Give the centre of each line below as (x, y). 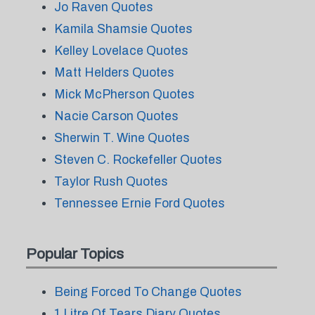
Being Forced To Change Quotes (148, 292)
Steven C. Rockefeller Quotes (138, 160)
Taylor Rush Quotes (111, 181)
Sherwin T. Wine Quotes (122, 138)
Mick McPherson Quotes (124, 94)
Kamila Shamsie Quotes (123, 29)
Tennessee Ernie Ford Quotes (139, 203)
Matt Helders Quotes (114, 72)
